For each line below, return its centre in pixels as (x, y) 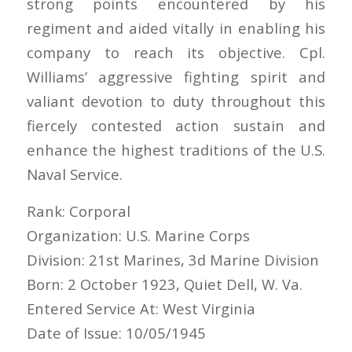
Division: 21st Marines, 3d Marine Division (172, 259)
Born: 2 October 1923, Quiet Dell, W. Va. (164, 284)
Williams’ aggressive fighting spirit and (176, 77)
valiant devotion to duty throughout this (176, 101)
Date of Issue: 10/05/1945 (116, 332)
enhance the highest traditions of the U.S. (176, 150)
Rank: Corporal (78, 211)
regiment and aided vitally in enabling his (176, 28)
